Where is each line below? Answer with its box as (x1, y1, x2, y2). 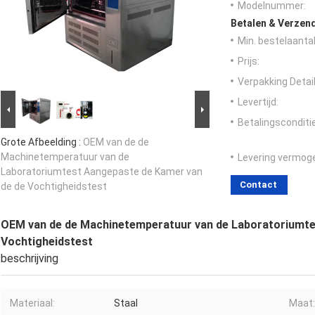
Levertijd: (238, 96, 278, 108)
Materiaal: (10, 297, 55, 309)
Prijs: (238, 56, 259, 67)
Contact (240, 179, 277, 191)
